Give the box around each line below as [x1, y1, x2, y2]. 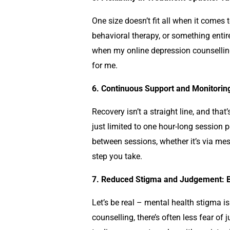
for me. [91, 60, 118, 70]
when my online [91, 45, 151, 55]
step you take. [91, 151, 142, 161]
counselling [91, 212, 133, 222]
